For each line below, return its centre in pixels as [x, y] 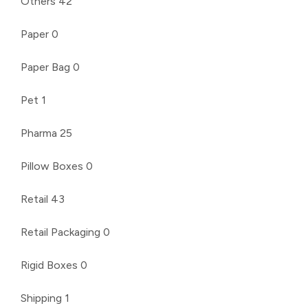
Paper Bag [45, 67]
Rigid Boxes [49, 265]
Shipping [41, 298]
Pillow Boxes [52, 166]
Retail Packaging [60, 232]
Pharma [39, 133]
